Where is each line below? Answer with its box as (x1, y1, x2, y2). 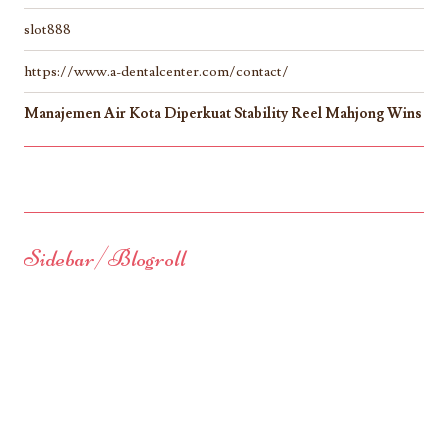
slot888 (24, 20, 71, 40)
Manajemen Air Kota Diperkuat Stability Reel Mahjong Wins (24, 104, 422, 124)
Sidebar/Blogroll (24, 244, 186, 274)
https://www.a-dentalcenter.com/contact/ (24, 62, 289, 82)
